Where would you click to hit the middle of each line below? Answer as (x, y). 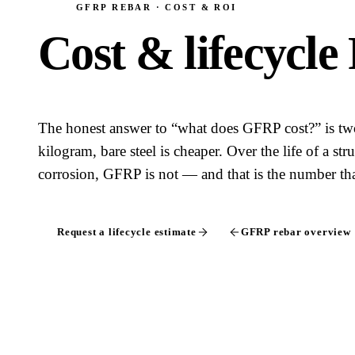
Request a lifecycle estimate (127, 232)
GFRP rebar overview (296, 232)
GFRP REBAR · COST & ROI (157, 8)
